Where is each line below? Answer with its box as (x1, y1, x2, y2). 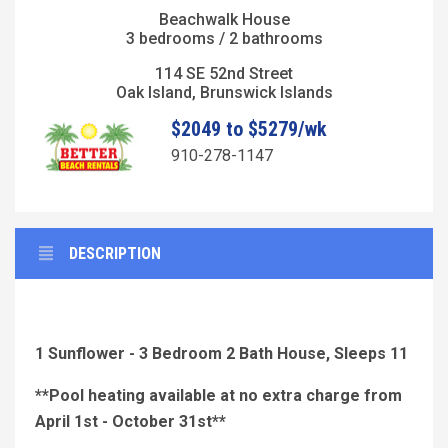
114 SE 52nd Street (155, 63, 293, 83)
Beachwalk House (158, 9, 290, 29)
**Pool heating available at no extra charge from (35, 386, 402, 406)
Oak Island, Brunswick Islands (115, 82, 333, 102)
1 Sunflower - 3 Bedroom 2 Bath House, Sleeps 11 (35, 344, 408, 364)
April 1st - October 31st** (35, 412, 226, 432)
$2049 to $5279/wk (170, 116, 327, 141)
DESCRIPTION (69, 244, 161, 264)
